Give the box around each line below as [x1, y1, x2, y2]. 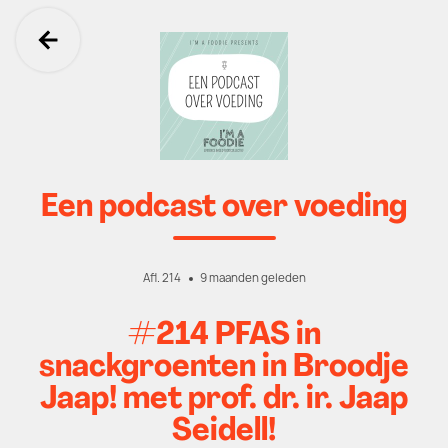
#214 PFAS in [127, 320, 321, 352]
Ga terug [46, 40, 182, 85]
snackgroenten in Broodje [39, 352, 409, 384]
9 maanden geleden [199, 270, 306, 286]
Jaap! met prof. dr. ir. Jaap [40, 384, 408, 416]
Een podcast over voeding [41, 192, 407, 224]
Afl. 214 [142, 270, 181, 286]
